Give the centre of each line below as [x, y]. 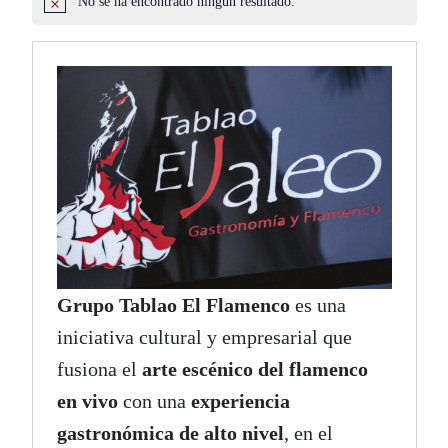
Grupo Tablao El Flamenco [173, 305]
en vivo [87, 401]
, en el [308, 433]
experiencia [240, 401]
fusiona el [99, 369]
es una [317, 305]
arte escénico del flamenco [254, 369]
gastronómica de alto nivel [170, 433]
